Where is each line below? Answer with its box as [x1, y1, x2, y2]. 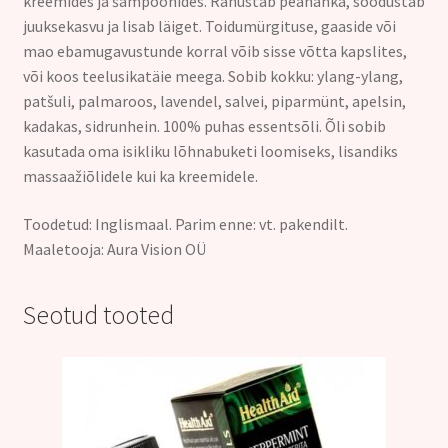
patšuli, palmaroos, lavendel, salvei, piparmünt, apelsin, [22, 91, 406, 112]
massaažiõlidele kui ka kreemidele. [22, 166, 258, 187]
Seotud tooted [22, 299, 174, 332]
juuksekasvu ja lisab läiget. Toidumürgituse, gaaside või [22, 16, 396, 37]
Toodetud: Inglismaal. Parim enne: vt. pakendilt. [22, 213, 348, 234]
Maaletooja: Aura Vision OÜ [22, 238, 206, 259]
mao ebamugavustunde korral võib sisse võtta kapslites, [22, 41, 407, 62]
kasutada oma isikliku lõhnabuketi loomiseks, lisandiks [22, 141, 398, 162]
